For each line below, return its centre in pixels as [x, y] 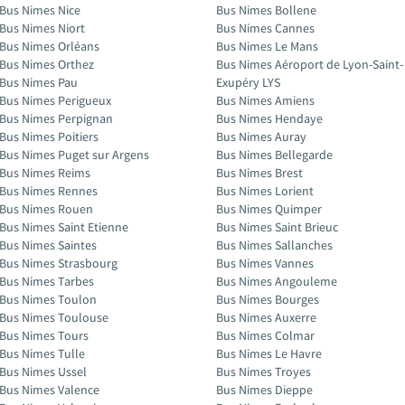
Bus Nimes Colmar [265, 335]
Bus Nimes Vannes [265, 263]
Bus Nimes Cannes [265, 28]
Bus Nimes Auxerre [266, 317]
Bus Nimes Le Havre [269, 353]
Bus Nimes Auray [261, 137]
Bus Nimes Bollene [266, 10]
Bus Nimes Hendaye [269, 118]
